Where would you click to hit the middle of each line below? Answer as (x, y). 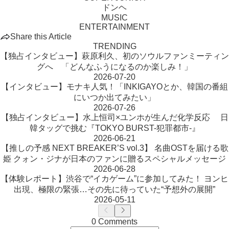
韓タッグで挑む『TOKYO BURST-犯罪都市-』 (114, 128)
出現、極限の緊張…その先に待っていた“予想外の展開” (114, 189)
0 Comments (114, 222)
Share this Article (41, 37)
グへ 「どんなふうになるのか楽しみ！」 (114, 67)
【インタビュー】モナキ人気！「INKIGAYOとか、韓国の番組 (114, 87)
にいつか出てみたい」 (114, 97)
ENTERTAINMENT (114, 27)
